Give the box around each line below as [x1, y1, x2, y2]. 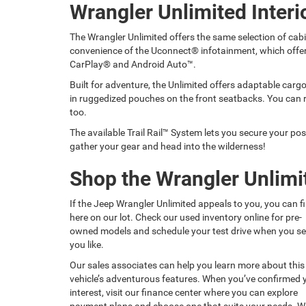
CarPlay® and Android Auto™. [70, 58, 196, 70]
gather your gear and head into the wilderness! [70, 140, 266, 152]
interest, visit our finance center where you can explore [70, 286, 298, 298]
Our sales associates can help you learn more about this [70, 259, 305, 270]
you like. [70, 238, 104, 250]
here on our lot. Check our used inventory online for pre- [70, 211, 302, 223]
